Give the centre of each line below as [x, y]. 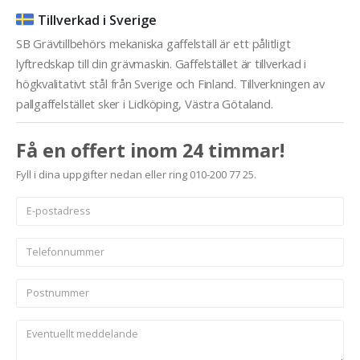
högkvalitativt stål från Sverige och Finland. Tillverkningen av [170, 83]
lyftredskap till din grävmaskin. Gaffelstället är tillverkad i [162, 63]
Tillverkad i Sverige [97, 20]
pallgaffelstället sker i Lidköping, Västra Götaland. [145, 103]
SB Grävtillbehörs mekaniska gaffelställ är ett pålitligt [153, 43]
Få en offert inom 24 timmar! [150, 150]
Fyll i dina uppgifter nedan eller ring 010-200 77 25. [136, 174]
